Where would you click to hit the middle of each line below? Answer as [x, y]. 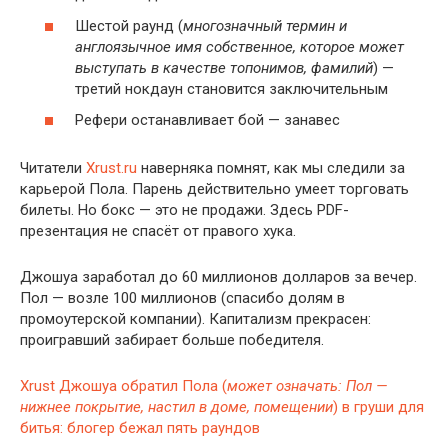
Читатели [53, 168]
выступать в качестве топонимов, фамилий [224, 67]
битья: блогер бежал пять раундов [140, 428]
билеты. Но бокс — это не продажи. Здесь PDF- [184, 210]
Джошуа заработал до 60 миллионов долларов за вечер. [218, 277]
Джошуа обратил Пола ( [143, 386]
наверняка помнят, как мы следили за [271, 168]
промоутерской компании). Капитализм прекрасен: [195, 319]
